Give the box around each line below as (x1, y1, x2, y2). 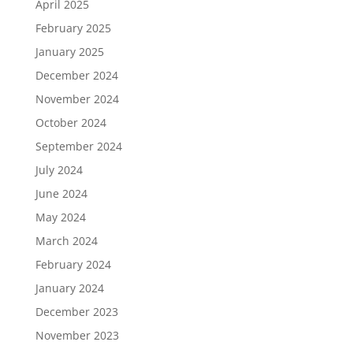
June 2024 (35, 186, 87, 201)
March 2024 (35, 233, 98, 248)
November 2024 (35, 91, 119, 106)
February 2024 (35, 257, 111, 272)
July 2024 (35, 162, 83, 177)
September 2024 (35, 139, 122, 154)
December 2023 (35, 304, 118, 319)
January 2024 (35, 281, 104, 295)
